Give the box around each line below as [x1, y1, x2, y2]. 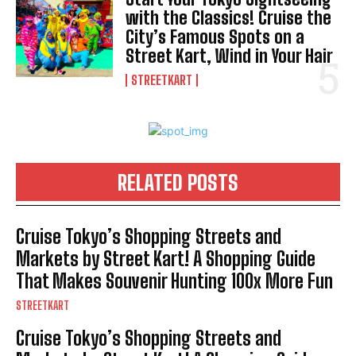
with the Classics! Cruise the [126, 6, 332, 29]
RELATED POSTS [118, 169, 238, 195]
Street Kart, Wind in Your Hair [126, 44, 334, 67]
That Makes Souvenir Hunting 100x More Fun [16, 269, 333, 292]
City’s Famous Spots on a [126, 25, 305, 48]
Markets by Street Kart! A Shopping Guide [16, 246, 315, 270]
